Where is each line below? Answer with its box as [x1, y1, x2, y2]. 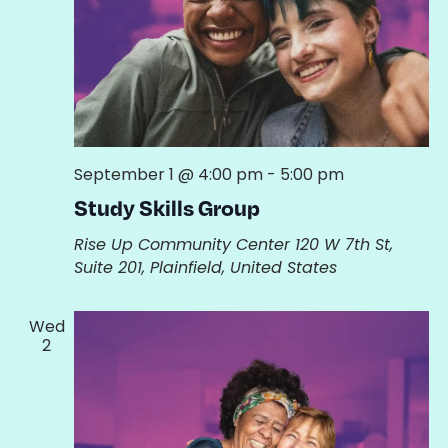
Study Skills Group [73, 193, 260, 222]
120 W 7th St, [294, 233, 393, 257]
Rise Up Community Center [73, 233, 295, 257]
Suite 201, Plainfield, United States [73, 256, 337, 280]
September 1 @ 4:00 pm [73, 163, 263, 187]
